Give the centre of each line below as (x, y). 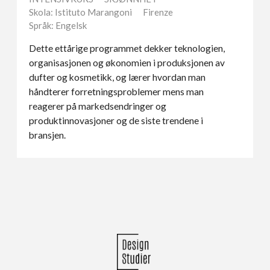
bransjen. (48, 135)
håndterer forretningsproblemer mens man (117, 92)
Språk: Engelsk (58, 25)
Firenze (158, 12)
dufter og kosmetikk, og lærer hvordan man (118, 77)
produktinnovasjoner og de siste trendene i (116, 121)
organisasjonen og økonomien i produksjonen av (127, 63)
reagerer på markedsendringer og (98, 106)
